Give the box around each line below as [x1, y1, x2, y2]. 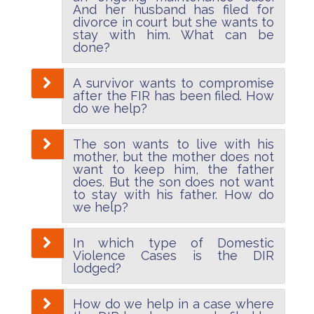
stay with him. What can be [73, 27, 274, 42]
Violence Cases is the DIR [73, 247, 274, 263]
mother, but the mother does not [73, 149, 274, 164]
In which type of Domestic [73, 235, 274, 250]
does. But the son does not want [73, 174, 274, 189]
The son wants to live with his [73, 136, 274, 151]
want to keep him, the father [73, 161, 274, 177]
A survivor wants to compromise [73, 75, 274, 90]
